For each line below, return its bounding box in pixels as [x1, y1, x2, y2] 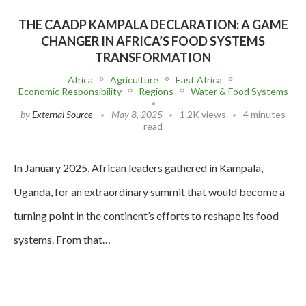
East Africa [175, 73, 222, 85]
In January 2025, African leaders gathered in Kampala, [14, 161, 263, 174]
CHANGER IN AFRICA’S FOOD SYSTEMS [41, 33, 265, 48]
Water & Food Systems [190, 85, 288, 97]
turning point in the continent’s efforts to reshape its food [14, 208, 279, 222]
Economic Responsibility [18, 85, 122, 97]
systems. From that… [14, 232, 111, 246]
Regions [138, 85, 173, 97]
